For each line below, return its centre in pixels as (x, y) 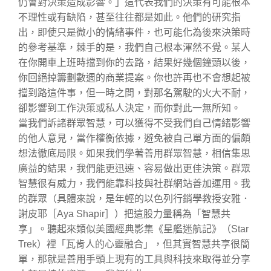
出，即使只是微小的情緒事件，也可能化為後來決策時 (134, 32)
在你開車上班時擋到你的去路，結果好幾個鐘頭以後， (134, 62)
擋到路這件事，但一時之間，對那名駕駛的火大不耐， (134, 93)
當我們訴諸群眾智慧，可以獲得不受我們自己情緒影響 (134, 123)
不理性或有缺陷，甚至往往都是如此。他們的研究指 (129, 17)
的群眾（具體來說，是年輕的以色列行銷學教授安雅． (134, 198)
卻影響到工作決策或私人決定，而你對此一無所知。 (129, 108)
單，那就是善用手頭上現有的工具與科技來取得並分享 (134, 259)
